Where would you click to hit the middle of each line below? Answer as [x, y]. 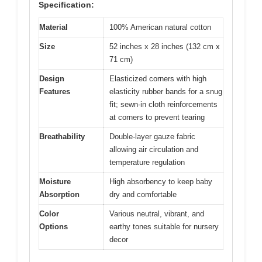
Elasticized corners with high [158, 79]
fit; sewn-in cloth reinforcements [163, 105]
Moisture [55, 182]
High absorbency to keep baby [161, 182]
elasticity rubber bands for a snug [166, 92]
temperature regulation [147, 163]
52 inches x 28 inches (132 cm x [165, 47]
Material [54, 27]
